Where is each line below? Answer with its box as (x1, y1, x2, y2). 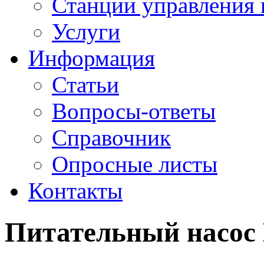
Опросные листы (52, 151, 217, 177)
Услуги (52, 19, 120, 44)
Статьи (52, 72, 119, 97)
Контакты (28, 178, 123, 203)
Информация (28, 45, 155, 71)
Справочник (52, 125, 171, 150)
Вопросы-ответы (52, 98, 216, 124)
